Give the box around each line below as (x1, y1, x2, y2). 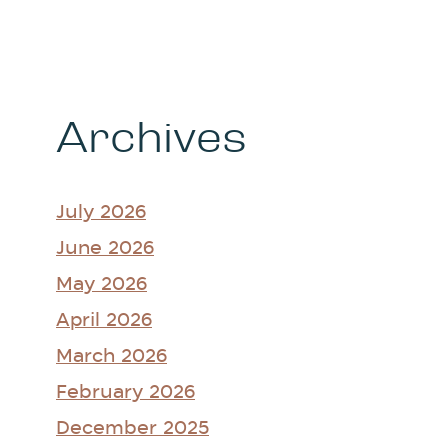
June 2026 (56, 240, 154, 258)
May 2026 (56, 276, 147, 294)
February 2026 (56, 384, 195, 402)
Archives (56, 113, 247, 163)
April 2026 (56, 312, 152, 330)
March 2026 (56, 348, 167, 366)
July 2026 (56, 204, 146, 222)
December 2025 (56, 420, 209, 438)
